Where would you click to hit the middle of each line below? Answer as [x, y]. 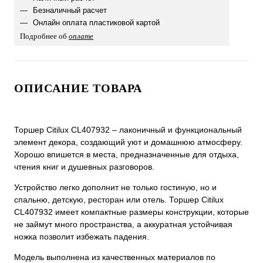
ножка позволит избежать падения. [82, 237]
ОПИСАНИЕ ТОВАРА [78, 88]
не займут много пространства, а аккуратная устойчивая [123, 224]
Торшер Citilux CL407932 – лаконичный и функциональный [128, 130]
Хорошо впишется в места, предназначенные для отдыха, [127, 154]
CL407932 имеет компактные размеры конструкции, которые [131, 212]
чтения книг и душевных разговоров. [84, 167]
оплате [81, 36]
